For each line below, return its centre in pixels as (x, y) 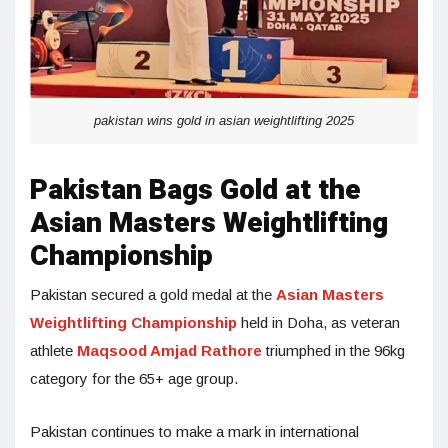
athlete (53, 351)
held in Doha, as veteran (318, 323)
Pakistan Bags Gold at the (195, 191)
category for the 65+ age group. (134, 379)
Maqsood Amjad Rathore (169, 351)
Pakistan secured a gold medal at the (153, 295)
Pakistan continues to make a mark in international (194, 432)
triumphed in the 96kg (333, 351)
